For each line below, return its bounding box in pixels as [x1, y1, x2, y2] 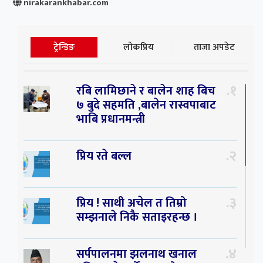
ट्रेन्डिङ [53, 39, 75, 56]
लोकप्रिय [123, 39, 154, 56]
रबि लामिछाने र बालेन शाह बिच [76, 81, 215, 102]
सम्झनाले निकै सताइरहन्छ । [76, 207, 198, 228]
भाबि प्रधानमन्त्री [76, 109, 145, 130]
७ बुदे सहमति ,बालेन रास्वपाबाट [76, 95, 216, 116]
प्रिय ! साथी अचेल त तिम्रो [76, 193, 187, 214]
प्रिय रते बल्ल [76, 146, 131, 167]
